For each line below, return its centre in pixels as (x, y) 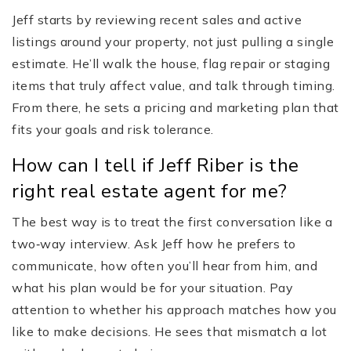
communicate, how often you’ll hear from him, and (165, 266)
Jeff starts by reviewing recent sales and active (157, 20)
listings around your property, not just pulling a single (173, 42)
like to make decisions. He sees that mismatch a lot (170, 332)
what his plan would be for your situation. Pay (152, 288)
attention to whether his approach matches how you (174, 310)
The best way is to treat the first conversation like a (172, 222)
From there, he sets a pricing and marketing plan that (175, 108)
